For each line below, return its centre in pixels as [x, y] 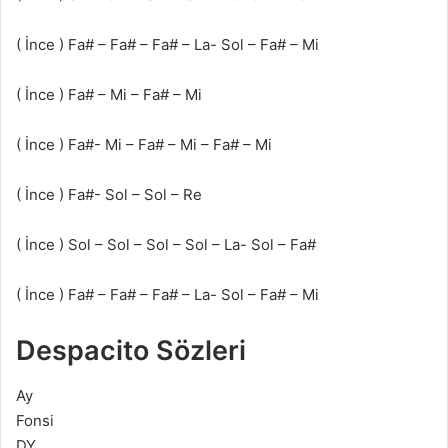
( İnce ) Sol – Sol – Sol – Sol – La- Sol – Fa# [166, 245]
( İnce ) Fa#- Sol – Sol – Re [109, 195]
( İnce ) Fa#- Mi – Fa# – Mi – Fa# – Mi [144, 145]
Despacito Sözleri [131, 351]
